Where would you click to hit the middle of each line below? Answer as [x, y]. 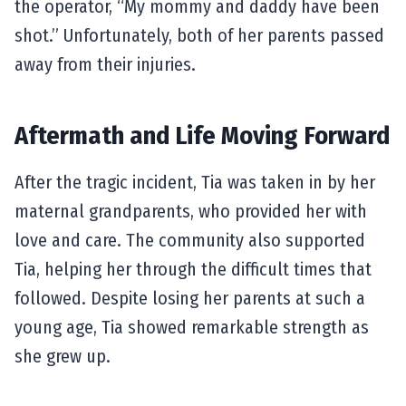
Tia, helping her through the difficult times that [193, 269]
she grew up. [63, 356]
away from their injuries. [105, 64]
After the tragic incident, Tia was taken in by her [195, 182]
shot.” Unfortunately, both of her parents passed [199, 35]
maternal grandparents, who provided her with [191, 211]
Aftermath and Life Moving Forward [202, 135]
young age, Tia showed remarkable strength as [192, 327]
